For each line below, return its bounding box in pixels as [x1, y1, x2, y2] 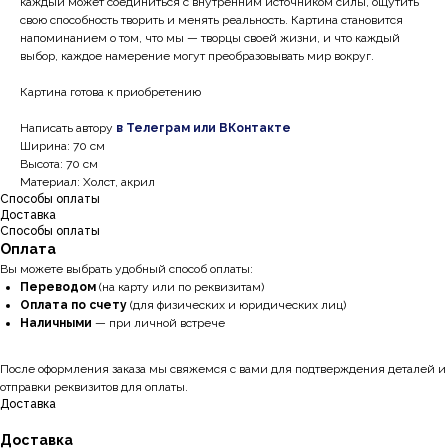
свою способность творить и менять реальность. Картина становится [20, 13, 403, 28]
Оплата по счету [20, 298, 127, 313]
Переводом [20, 280, 96, 295]
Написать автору [20, 121, 113, 136]
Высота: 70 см [20, 157, 98, 172]
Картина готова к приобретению [20, 85, 201, 100]
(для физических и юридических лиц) [127, 298, 346, 313]
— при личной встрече [92, 316, 225, 331]
